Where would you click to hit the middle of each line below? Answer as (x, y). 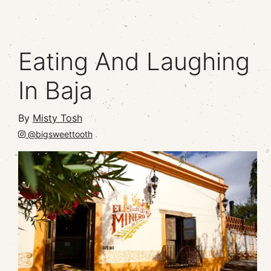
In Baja (55, 90)
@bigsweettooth (59, 134)
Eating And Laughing (134, 61)
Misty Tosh (57, 118)
